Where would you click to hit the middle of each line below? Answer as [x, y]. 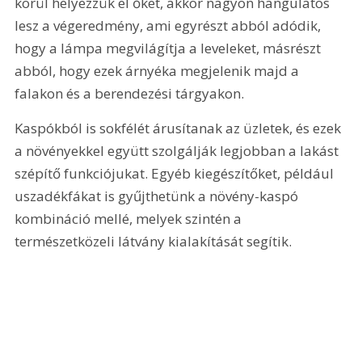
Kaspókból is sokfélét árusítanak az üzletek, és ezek [180, 128]
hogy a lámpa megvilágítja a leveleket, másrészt [170, 48]
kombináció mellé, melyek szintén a [130, 219]
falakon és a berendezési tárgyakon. [130, 94]
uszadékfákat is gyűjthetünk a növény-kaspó [158, 196]
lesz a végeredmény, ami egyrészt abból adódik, [170, 26]
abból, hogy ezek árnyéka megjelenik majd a [159, 71]
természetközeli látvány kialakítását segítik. [154, 242]
